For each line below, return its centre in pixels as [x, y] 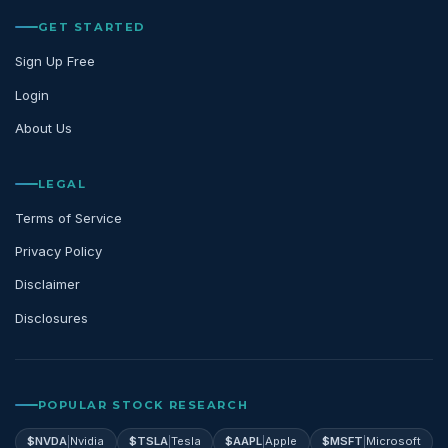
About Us [43, 127]
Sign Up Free [55, 61]
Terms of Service [68, 217]
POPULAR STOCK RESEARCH [143, 404]
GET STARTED [91, 27]
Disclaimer [47, 284]
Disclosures [51, 317]
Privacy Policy [58, 251]
